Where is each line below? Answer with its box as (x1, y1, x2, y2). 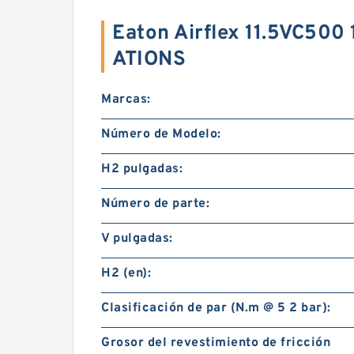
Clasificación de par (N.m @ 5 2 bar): (101, 300, 331, 316)
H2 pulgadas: (101, 161, 183, 177)
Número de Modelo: (101, 126, 221, 142)
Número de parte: (101, 196, 209, 212)
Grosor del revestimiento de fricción (101, 335, 330, 351)
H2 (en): (101, 265, 151, 281)
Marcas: (101, 92, 151, 107)
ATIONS (112, 47, 186, 73)
